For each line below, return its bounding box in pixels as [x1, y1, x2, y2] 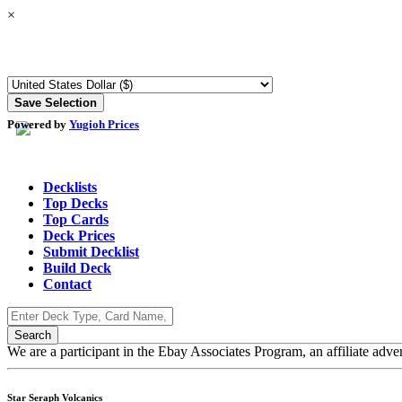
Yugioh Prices [69, 118, 139, 132]
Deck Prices [43, 227, 115, 243]
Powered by [7, 118, 69, 132]
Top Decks [43, 195, 108, 211]
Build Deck [43, 259, 111, 275]
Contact [43, 275, 92, 292]
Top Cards [43, 211, 109, 227]
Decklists [43, 179, 97, 195]
